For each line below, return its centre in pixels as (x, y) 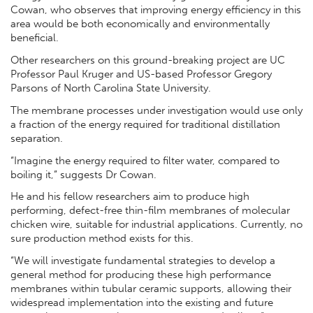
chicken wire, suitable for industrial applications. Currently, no (156, 225)
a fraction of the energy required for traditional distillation (145, 124)
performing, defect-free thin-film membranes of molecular (150, 211)
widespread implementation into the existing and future (142, 303)
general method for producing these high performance (141, 275)
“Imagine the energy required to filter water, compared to (145, 160)
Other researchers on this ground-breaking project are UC (148, 60)
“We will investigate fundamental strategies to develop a (143, 261)
